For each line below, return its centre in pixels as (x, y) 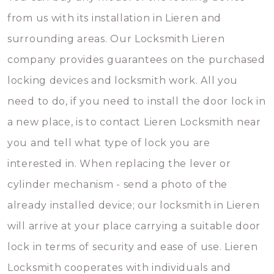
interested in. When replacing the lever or (119, 164)
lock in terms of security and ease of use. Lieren (133, 247)
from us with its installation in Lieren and (115, 18)
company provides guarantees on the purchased (136, 60)
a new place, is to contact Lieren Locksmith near (134, 122)
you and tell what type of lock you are (109, 143)
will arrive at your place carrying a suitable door (134, 226)
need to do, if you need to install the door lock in (137, 101)
